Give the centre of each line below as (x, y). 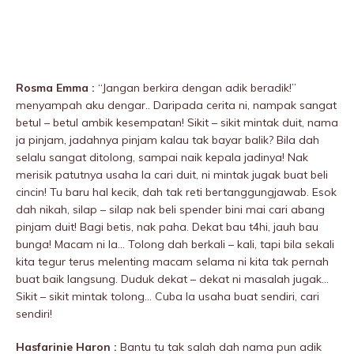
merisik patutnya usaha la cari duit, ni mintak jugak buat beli (172, 175)
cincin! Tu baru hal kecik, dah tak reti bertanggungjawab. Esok (176, 192)
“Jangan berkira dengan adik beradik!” (196, 88)
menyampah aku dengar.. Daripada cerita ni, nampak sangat (176, 105)
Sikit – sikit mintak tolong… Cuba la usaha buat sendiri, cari (168, 297)
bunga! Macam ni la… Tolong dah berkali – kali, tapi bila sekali (175, 245)
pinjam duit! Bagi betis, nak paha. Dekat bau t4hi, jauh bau (167, 227)
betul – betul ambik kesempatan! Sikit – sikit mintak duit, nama (177, 123)
